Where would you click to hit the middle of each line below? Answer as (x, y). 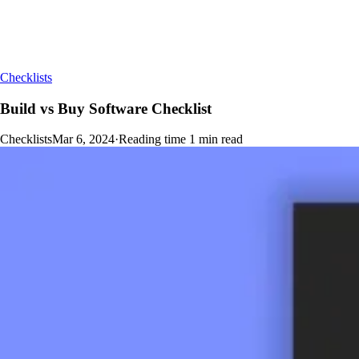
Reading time (152, 139)
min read (221, 139)
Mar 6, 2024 (83, 139)
